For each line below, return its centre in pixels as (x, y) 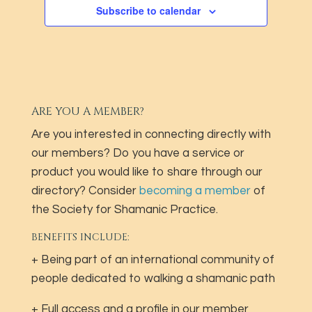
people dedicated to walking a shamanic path (153, 278)
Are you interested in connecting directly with (151, 134)
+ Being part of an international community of (153, 259)
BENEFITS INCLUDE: (80, 237)
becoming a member (195, 190)
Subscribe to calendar (148, 10)
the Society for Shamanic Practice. (124, 209)
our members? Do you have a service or (138, 153)
